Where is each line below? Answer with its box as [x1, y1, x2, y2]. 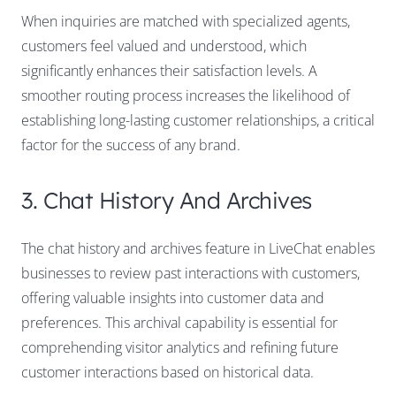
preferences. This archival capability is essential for [21, 312, 338, 332]
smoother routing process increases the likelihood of [21, 85, 350, 105]
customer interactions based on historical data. [21, 362, 314, 382]
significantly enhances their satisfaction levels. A [21, 60, 317, 80]
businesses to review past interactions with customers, [21, 263, 360, 283]
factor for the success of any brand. [21, 134, 240, 155]
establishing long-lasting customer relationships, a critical [21, 110, 375, 130]
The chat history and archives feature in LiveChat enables [21, 238, 375, 258]
